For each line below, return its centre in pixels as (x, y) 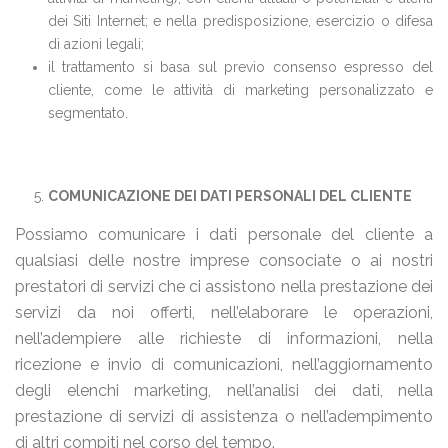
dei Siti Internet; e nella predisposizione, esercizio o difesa (240, 21)
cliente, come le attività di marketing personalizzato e (240, 90)
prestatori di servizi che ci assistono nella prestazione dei (224, 286)
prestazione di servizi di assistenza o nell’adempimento (224, 416)
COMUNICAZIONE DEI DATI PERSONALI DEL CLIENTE (229, 196)
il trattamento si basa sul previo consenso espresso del (240, 67)
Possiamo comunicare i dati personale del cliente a (224, 234)
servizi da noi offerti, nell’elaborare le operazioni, (224, 312)
